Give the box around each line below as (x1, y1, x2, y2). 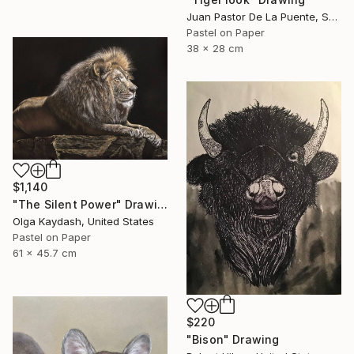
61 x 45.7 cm (13, 246, 77, 259)
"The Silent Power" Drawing (156, 197, 168, 211)
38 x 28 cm (186, 41, 243, 55)
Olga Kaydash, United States (13, 214, 154, 228)
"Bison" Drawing (186, 333, 280, 347)
